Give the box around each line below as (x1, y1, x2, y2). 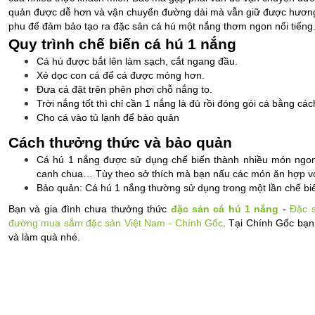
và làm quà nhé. (8, 231, 80, 243)
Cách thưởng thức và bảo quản (8, 134, 236, 151)
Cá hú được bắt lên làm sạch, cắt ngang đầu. (37, 56, 238, 67)
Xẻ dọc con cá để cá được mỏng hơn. (37, 70, 205, 82)
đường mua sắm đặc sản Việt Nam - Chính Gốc (8, 217, 224, 229)
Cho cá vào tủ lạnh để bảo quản (37, 112, 179, 124)
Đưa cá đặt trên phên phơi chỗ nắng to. (37, 84, 212, 96)
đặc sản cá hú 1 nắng (170, 203, 279, 215)
